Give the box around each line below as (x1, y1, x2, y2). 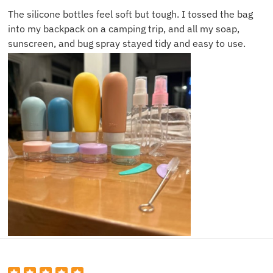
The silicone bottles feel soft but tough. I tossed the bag (8, 7, 253, 20)
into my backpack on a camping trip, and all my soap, (8, 22, 239, 35)
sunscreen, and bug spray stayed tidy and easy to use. (8, 37, 246, 49)
